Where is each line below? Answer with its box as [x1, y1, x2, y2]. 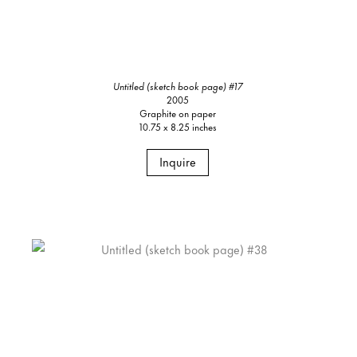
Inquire [159, 151, 197, 171]
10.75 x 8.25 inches [139, 118, 217, 134]
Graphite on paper [139, 104, 217, 120]
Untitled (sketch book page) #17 [112, 77, 243, 93]
